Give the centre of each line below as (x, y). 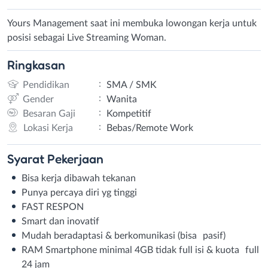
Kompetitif (129, 113)
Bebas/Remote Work (150, 128)
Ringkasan (36, 65)
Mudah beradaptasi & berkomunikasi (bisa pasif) (124, 235)
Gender (38, 99)
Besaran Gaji (49, 113)
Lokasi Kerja (48, 128)
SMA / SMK (131, 85)
